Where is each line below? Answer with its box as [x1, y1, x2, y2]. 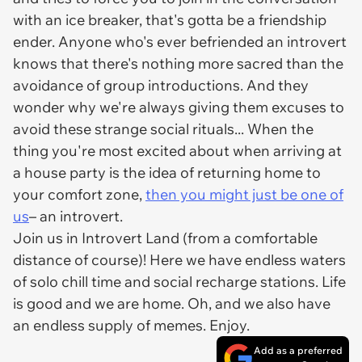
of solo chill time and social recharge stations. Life [13, 272, 346, 291]
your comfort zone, [13, 185, 145, 204]
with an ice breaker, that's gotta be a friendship [13, 11, 326, 29]
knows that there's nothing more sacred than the [13, 54, 343, 73]
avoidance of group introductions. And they [13, 76, 309, 95]
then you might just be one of [145, 185, 343, 204]
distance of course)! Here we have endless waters [13, 250, 346, 269]
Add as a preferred [254, 344, 343, 356]
